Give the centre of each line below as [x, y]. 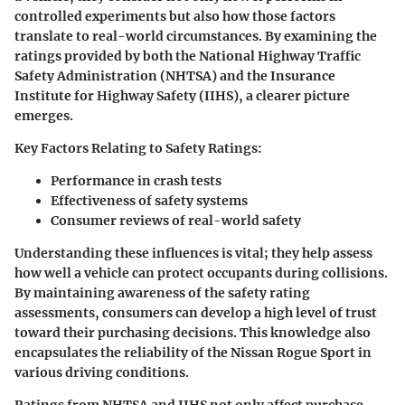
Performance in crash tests [136, 180]
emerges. [44, 115]
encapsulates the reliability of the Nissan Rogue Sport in [193, 352]
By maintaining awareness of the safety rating [162, 292]
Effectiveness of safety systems [149, 200]
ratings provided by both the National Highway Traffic [188, 56]
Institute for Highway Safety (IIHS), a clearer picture [182, 95]
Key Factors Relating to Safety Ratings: [138, 148]
